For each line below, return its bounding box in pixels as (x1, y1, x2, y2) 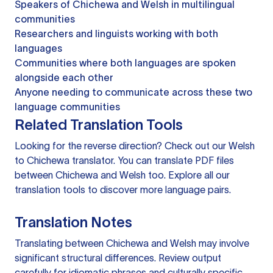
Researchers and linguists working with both (15, 28, 218, 40)
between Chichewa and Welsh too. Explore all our (15, 169, 230, 181)
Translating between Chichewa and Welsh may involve (15, 238, 249, 249)
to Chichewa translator (15, 155, 113, 166)
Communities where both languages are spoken (15, 57, 236, 69)
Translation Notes (15, 214, 132, 231)
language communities (15, 101, 120, 113)
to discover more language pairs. (85, 184, 231, 196)
